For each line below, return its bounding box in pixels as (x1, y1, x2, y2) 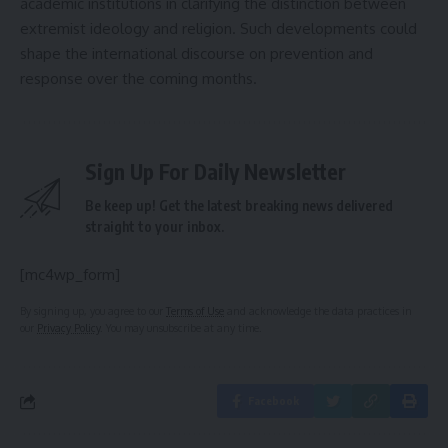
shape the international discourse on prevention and (20, 44, 373, 64)
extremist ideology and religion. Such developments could (20, 19, 417, 39)
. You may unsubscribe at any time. (100, 321, 262, 335)
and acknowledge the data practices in (224, 304, 412, 318)
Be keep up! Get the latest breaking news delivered (85, 197, 393, 215)
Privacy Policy (37, 321, 100, 335)
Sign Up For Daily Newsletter (85, 158, 346, 186)
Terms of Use (166, 304, 224, 318)
